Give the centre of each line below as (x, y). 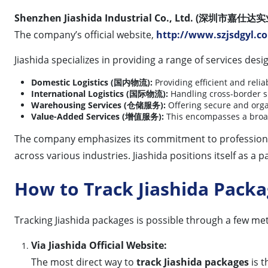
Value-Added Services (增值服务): (98, 116)
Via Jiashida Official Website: (99, 245)
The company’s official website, (85, 34)
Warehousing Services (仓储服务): (98, 105)
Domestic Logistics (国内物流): (92, 82)
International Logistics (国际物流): (100, 93)
